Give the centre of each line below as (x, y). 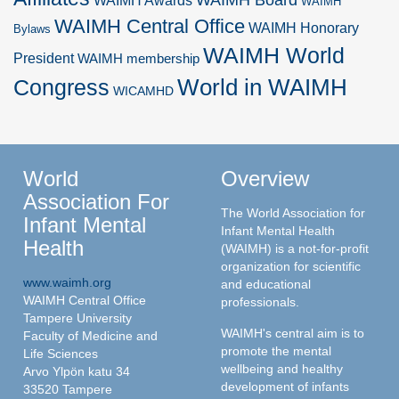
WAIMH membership (138, 58)
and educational (266, 284)
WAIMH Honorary (304, 28)
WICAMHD (143, 90)
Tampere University (77, 318)
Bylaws (32, 28)
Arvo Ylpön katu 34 (77, 371)
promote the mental (276, 350)
